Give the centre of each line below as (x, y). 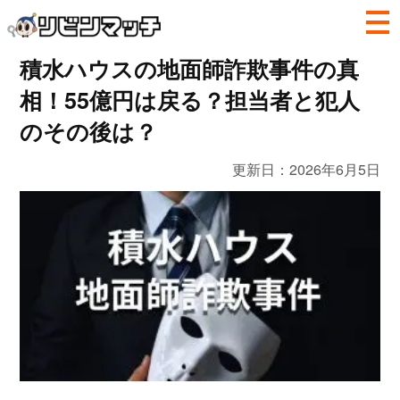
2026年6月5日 (335, 169)
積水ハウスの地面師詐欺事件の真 (189, 69)
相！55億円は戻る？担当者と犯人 (189, 100)
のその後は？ (88, 131)
